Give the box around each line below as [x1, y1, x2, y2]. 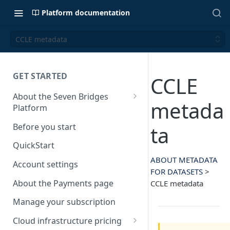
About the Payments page [13, 177, 113, 189]
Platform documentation [42, 8, 130, 17]
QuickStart [13, 140, 54, 151]
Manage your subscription [13, 196, 116, 208]
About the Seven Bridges [13, 90, 108, 102]
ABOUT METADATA [150, 155, 218, 165]
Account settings [13, 159, 78, 170]
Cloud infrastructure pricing [13, 215, 122, 227]
